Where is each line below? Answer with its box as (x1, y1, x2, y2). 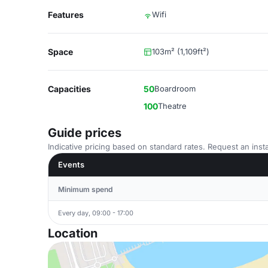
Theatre (158, 101, 187, 111)
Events (58, 160, 84, 169)
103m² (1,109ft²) (152, 47, 209, 56)
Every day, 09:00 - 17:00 (58, 208, 133, 217)
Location (48, 226, 98, 240)
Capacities (48, 84, 91, 94)
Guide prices (48, 126, 121, 140)
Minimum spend (58, 185, 112, 194)
